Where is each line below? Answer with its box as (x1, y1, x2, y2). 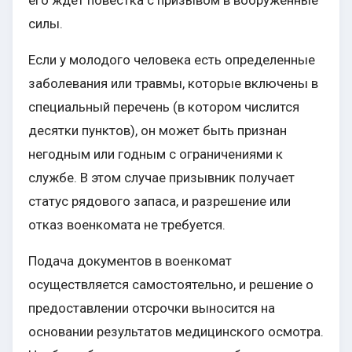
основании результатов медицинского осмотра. (28, 324, 324, 340)
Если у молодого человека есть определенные (28, 52, 315, 68)
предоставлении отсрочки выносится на (28, 300, 275, 317)
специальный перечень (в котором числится (28, 99, 299, 115)
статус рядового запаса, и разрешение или (28, 193, 291, 210)
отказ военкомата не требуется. (28, 217, 225, 233)
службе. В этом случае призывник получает (28, 170, 295, 186)
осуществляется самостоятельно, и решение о (28, 277, 313, 293)
